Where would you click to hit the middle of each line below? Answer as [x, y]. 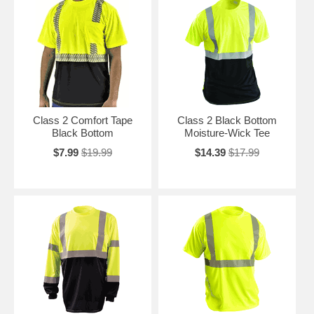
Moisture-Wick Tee [227, 133]
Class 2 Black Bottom [227, 120]
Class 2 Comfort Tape [82, 120]
